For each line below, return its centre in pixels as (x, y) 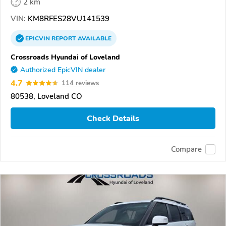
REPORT (64, 38)
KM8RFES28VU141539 (68, 18)
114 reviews (80, 83)
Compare (186, 149)
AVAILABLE (94, 38)
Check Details (113, 118)
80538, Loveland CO (46, 96)
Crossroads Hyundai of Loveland (65, 57)
